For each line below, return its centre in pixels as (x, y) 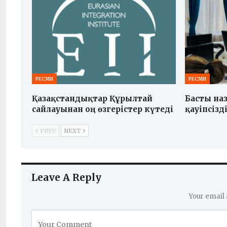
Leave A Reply (66, 177)
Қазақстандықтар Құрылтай (92, 98)
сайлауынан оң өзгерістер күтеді (103, 109)
